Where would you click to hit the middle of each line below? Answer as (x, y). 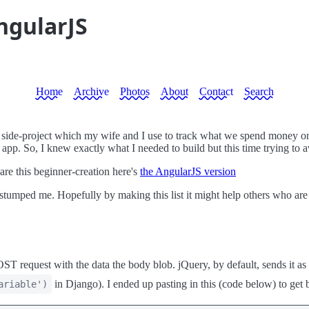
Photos (134, 91)
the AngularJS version (188, 171)
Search (259, 91)
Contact (216, 91)
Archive (91, 91)
